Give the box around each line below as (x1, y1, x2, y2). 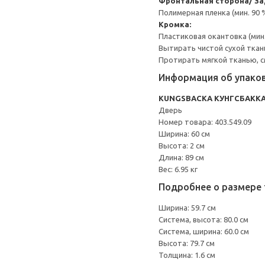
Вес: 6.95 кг (159, 165, 198, 173)
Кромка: (159, 20, 191, 28)
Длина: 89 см (159, 153, 204, 161)
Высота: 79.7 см (159, 239, 215, 247)
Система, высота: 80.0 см (159, 215, 248, 224)
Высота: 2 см (159, 141, 205, 150)
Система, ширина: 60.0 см (159, 227, 249, 235)
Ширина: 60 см (159, 130, 210, 138)
